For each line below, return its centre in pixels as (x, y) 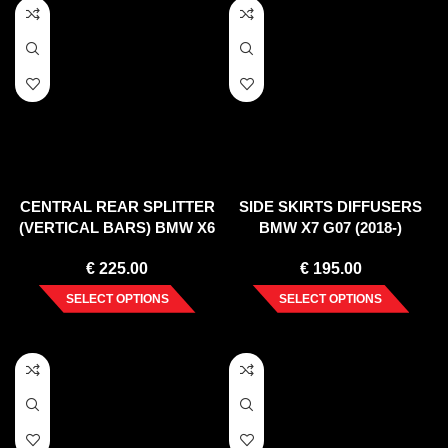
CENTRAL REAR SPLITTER (117, 206)
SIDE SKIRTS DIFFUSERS (331, 206)
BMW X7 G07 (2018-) (331, 227)
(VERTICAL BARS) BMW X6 (117, 227)
